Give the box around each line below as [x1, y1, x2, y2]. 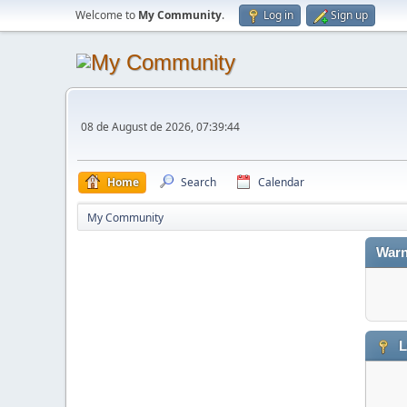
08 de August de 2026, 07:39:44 [81, 119, 240, 134]
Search [181, 174, 216, 190]
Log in [263, 7, 293, 23]
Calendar [258, 174, 304, 190]
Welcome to [75, 7, 138, 23]
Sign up [331, 7, 368, 23]
